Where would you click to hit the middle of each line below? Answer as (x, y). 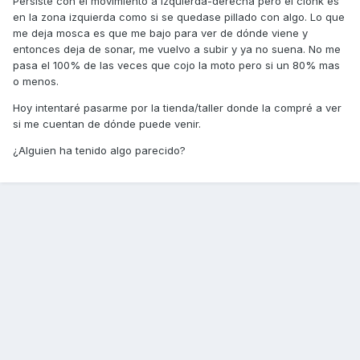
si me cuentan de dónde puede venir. (108, 124)
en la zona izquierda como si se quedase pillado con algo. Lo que (179, 17)
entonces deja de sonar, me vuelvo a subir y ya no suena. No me (177, 49)
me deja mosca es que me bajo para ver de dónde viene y (160, 33)
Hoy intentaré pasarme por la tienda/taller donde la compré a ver (177, 108)
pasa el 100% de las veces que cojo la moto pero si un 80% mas (176, 65)
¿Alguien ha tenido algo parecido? (99, 151)
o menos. (36, 82)
